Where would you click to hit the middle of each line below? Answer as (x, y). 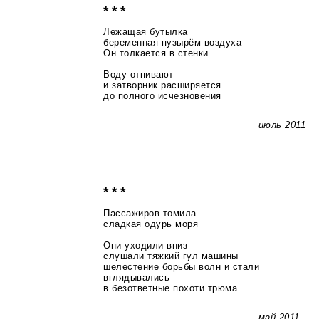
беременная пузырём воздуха (173, 42)
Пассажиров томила (150, 213)
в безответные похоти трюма (171, 288)
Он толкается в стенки (156, 53)
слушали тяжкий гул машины (171, 256)
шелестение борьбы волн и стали (182, 266)
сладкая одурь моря (151, 224)
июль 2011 (282, 125)
